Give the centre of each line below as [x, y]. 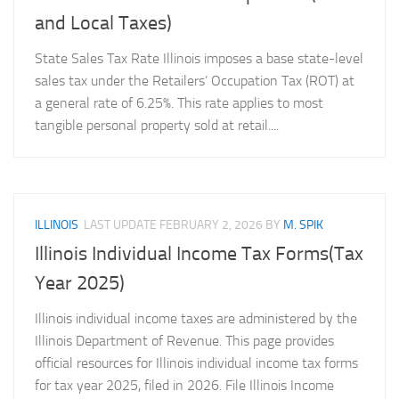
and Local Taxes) [103, 23]
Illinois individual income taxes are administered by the [196, 318]
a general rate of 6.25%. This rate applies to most [179, 102]
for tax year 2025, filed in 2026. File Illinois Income [184, 385]
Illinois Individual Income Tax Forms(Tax [199, 253]
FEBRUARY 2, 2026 [211, 224]
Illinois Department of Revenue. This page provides [184, 340]
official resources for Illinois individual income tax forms [196, 362]
